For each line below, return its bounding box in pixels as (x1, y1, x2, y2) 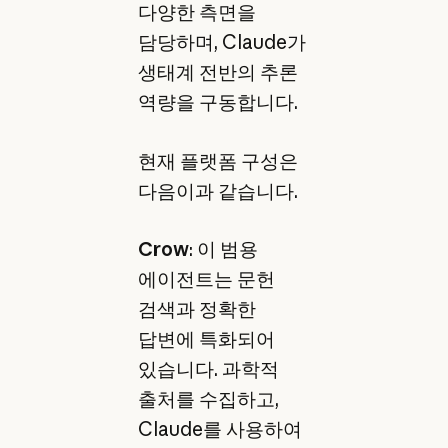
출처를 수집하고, (137, 387, 279, 412)
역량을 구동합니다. (137, 90, 298, 115)
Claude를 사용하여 (137, 417, 302, 442)
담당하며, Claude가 (137, 30, 306, 55)
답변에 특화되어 (137, 327, 275, 352)
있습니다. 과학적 (137, 357, 279, 382)
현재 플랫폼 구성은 (137, 148, 298, 173)
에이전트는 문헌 (137, 267, 275, 292)
